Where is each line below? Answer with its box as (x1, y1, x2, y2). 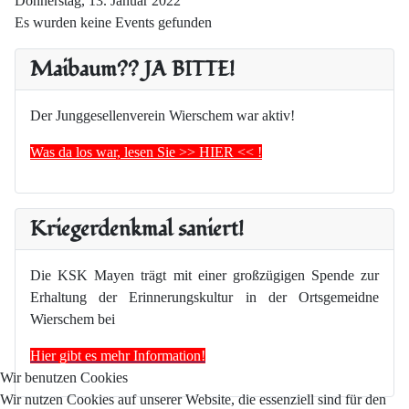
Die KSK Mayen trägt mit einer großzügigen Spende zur (30, 267, 379, 284)
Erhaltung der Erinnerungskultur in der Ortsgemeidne (30, 289, 379, 306)
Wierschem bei (30, 311, 115, 328)
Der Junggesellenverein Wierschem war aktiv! (30, 108, 295, 124)
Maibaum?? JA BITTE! (30, 54, 235, 85)
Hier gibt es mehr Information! (30, 348, 205, 364)
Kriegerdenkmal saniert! (30, 214, 244, 245)
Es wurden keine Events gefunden (15, 15, 212, 31)
